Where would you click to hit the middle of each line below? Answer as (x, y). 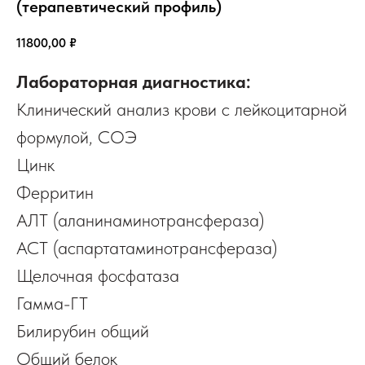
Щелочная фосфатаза (98, 275)
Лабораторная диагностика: (134, 81)
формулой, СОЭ (77, 136)
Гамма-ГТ (52, 303)
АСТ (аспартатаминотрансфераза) (147, 247)
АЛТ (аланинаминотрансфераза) (140, 220)
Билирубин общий (83, 330)
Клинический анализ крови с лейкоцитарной (182, 109)
